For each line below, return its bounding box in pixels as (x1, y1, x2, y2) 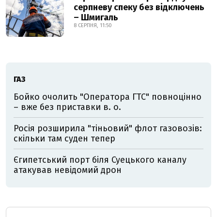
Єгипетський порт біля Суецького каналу (14, 155, 186, 165)
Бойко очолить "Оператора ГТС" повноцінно (14, 92, 201, 102)
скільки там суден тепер (14, 133, 115, 144)
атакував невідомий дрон (14, 165, 122, 175)
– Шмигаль (74, 12, 118, 23)
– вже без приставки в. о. (14, 102, 121, 112)
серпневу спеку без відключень (74, 2, 204, 13)
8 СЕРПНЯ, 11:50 (74, 22, 112, 29)
